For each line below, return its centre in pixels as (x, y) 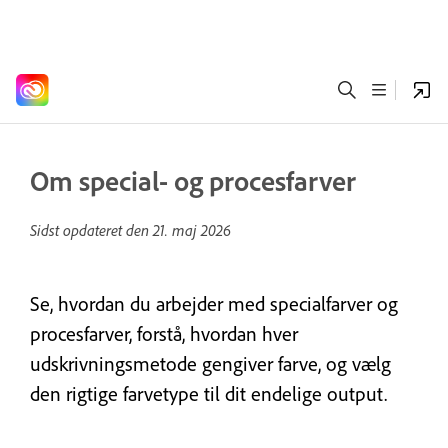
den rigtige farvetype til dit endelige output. (208, 393)
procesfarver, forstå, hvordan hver (164, 333)
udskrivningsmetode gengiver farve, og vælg (210, 363)
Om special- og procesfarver (193, 180)
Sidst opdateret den (91, 230)
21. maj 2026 (192, 230)
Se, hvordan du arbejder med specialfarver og (214, 303)
